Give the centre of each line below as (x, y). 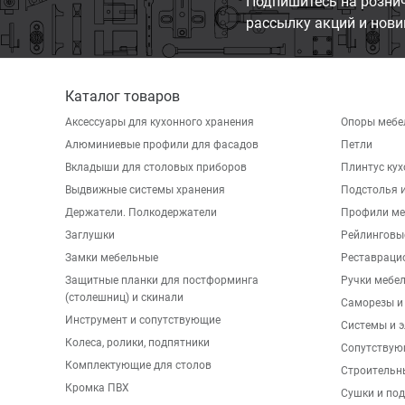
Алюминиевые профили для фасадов (162, 145)
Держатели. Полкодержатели (141, 212)
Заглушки (90, 235)
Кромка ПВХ (97, 388)
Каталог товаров (122, 96)
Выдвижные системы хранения (145, 190)
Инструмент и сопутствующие (143, 320)
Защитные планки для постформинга (162, 280)
